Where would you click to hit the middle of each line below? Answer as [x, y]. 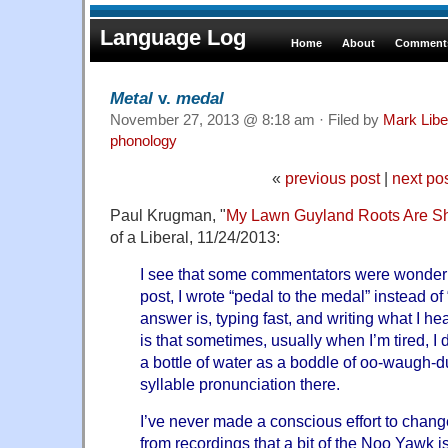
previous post [332, 177]
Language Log [173, 37]
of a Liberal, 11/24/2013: [195, 236]
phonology [143, 140]
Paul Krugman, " [168, 214]
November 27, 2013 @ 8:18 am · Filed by [246, 119]
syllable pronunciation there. [240, 383]
